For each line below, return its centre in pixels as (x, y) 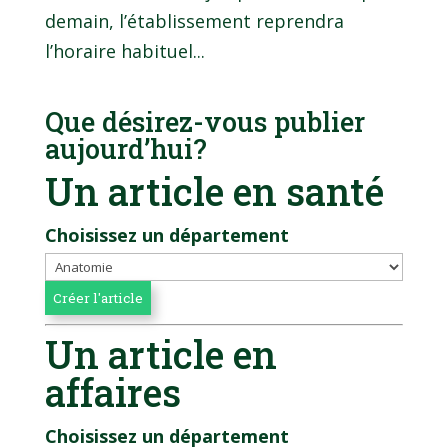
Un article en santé (214, 190)
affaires (112, 391)
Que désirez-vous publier (204, 121)
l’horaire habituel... (124, 50)
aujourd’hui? (125, 148)
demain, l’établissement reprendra (194, 20)
